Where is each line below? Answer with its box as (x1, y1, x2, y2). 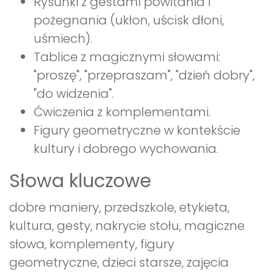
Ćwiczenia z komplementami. (34, 103, 210, 121)
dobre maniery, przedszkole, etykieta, (9, 199, 229, 217)
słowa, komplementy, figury (9, 235, 174, 253)
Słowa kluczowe (9, 168, 151, 194)
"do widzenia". (34, 85, 114, 103)
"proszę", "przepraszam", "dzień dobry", (34, 67, 254, 84)
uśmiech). (34, 30, 92, 48)
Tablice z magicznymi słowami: (34, 48, 220, 66)
